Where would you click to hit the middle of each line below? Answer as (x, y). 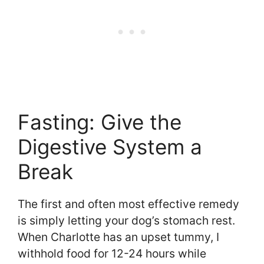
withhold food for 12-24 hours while (112, 253)
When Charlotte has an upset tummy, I (118, 237)
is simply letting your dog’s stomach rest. (126, 220)
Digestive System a (110, 146)
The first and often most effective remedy (128, 204)
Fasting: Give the (100, 122)
